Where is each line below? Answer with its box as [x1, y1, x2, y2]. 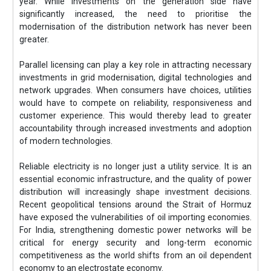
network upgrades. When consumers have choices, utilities [19, 85, 252, 95]
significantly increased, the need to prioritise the [19, 8, 252, 19]
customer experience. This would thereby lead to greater [19, 110, 252, 120]
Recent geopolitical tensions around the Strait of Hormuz [19, 199, 252, 209]
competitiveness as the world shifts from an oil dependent [19, 250, 252, 260]
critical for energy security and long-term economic [19, 237, 252, 247]
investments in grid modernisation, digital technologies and [19, 72, 252, 82]
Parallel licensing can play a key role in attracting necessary [19, 59, 252, 70]
